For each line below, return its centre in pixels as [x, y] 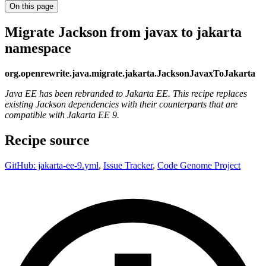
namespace [38, 48]
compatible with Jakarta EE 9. [62, 115]
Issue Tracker [128, 165]
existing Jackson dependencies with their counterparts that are [121, 104]
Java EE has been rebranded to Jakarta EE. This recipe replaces [126, 93]
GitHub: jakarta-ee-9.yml [52, 165]
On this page [31, 6]
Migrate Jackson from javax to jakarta [123, 32]
